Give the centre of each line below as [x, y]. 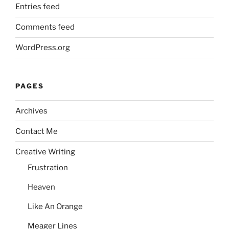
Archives [31, 111]
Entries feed [38, 7]
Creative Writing [45, 152]
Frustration [48, 168]
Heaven [41, 187]
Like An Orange [55, 207]
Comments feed [45, 27]
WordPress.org [43, 48]
